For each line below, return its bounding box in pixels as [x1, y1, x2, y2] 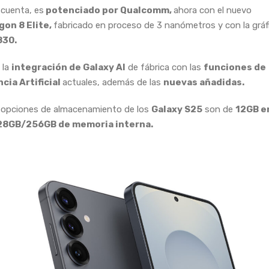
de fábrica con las [125, 61, 204, 73]
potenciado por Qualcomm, [44, 4, 174, 16]
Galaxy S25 [151, 103, 202, 115]
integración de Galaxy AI [11, 61, 125, 73]
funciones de [204, 61, 266, 73]
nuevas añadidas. [163, 76, 244, 88]
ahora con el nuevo [174, 4, 252, 16]
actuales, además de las [62, 76, 163, 88]
